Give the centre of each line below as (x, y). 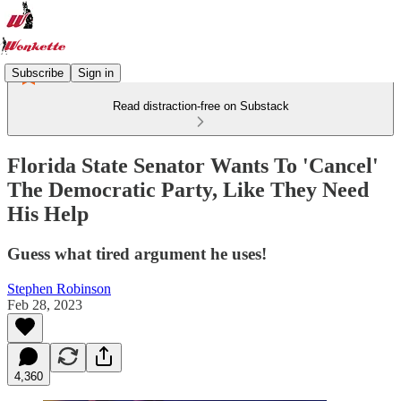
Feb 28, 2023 (45, 304)
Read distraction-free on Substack (200, 106)
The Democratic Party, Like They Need (188, 189)
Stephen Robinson (59, 288)
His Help (48, 213)
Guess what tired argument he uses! (137, 253)
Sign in (96, 73)
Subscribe (38, 73)
